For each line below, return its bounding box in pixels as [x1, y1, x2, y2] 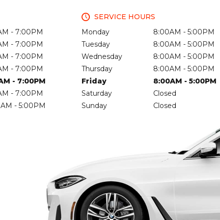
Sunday [82, 101, 107, 110]
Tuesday [82, 40, 110, 49]
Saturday [82, 89, 112, 98]
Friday [82, 77, 107, 86]
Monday [82, 27, 110, 37]
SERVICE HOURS [94, 12, 155, 22]
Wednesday [82, 52, 122, 61]
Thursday [82, 64, 112, 74]
